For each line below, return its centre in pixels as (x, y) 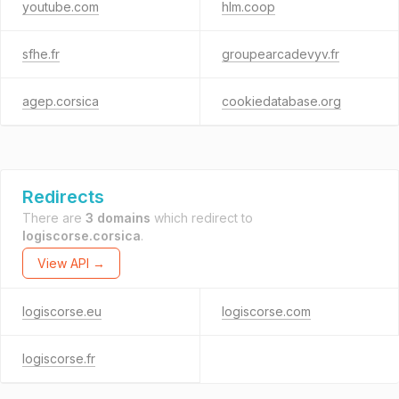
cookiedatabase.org (281, 101)
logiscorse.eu (62, 311)
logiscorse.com (266, 311)
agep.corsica (61, 101)
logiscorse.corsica (81, 236)
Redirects (63, 197)
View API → (71, 263)
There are (54, 218)
